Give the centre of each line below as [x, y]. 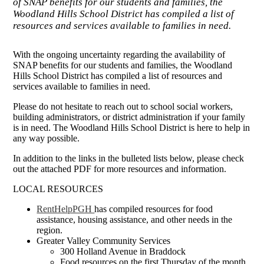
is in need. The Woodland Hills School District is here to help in [132, 128]
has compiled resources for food [154, 209]
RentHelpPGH [66, 209]
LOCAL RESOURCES [60, 189]
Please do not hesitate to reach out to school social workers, [123, 107]
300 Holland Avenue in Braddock [123, 252]
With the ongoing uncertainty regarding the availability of [119, 55]
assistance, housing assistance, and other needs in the [135, 220]
